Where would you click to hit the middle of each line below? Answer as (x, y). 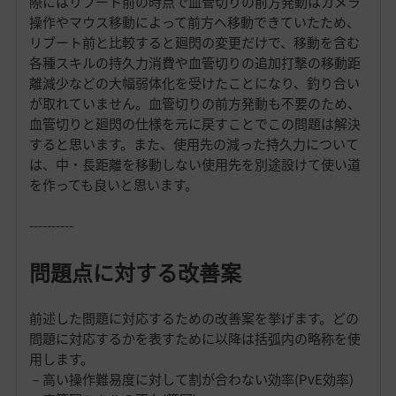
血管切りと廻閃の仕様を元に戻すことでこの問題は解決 (194, 124)
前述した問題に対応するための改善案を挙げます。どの (194, 319)
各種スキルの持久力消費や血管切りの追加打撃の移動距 (194, 63)
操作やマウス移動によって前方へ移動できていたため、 (194, 23)
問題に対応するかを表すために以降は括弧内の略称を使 (194, 339)
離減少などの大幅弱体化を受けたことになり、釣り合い (194, 84)
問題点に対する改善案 (135, 273)
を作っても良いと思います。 (113, 185)
